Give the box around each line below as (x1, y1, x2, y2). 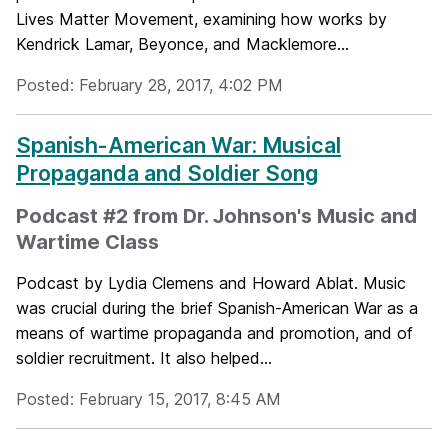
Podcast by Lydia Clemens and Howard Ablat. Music (16, 273, 406, 293)
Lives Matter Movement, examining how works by (16, 9, 387, 29)
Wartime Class (16, 230, 159, 254)
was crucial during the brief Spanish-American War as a (16, 298, 418, 318)
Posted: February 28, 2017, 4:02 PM (16, 75, 283, 95)
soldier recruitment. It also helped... (16, 348, 272, 368)
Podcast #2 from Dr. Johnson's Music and (16, 204, 417, 228)
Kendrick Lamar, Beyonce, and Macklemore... (16, 34, 349, 54)
